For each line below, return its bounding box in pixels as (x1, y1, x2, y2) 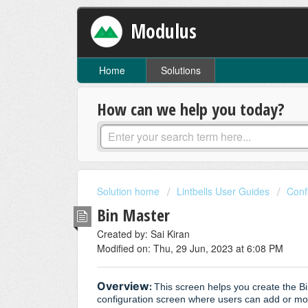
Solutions (160, 63, 201, 78)
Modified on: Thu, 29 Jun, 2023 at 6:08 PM (97, 241, 283, 255)
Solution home (97, 184, 162, 199)
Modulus (131, 17, 197, 44)
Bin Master (97, 203, 170, 226)
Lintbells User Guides (177, 184, 269, 199)
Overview (97, 279, 149, 294)
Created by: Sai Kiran (97, 226, 190, 241)
